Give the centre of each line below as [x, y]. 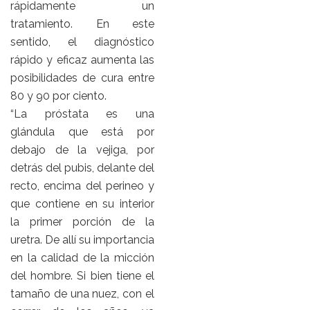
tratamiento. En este [82, 24]
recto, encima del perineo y [82, 186]
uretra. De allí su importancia [82, 240]
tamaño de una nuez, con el [82, 294]
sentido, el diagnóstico [82, 42]
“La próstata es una [82, 114]
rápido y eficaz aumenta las [82, 60]
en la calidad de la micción [82, 258]
